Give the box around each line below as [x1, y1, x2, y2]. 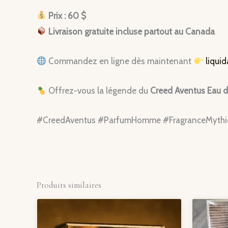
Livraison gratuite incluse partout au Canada [48, 26, 215, 37]
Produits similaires [37, 179, 101, 190]
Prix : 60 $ [48, 10, 87, 21]
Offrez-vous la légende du [46, 85, 151, 96]
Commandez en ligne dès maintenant [46, 55, 194, 66]
